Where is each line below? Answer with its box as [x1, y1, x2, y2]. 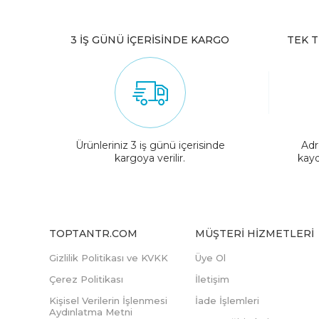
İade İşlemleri [195, 295, 259, 307]
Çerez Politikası [49, 273, 123, 286]
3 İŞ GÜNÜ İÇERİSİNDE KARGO [70, 33, 230, 47]
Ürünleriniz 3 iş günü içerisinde [75, 139, 225, 152]
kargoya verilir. [115, 152, 186, 165]
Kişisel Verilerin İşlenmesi [49, 295, 167, 307]
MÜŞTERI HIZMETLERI [195, 227, 314, 241]
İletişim [195, 273, 229, 286]
